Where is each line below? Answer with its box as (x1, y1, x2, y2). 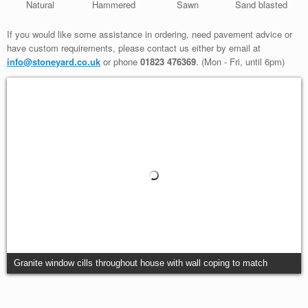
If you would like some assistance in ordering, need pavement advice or (7, 27, 292, 41)
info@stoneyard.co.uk (7, 54, 100, 68)
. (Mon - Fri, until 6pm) (196, 54, 285, 68)
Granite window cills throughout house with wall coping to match (14, 258, 267, 269)
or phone (100, 54, 140, 68)
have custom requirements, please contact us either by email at (7, 41, 261, 54)
